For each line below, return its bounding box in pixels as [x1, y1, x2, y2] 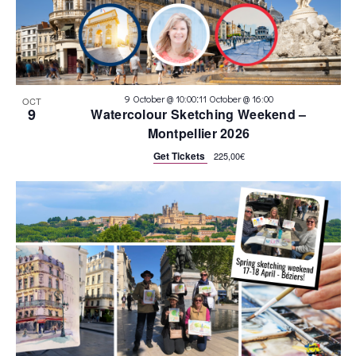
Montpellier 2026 [147, 124, 250, 143]
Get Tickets [153, 149, 207, 164]
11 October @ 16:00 [198, 92, 273, 106]
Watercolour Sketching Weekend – [91, 105, 307, 124]
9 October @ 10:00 [124, 92, 196, 106]
